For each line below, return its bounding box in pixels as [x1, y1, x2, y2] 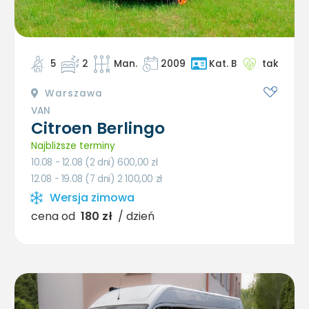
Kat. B [209, 57, 237, 71]
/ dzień [118, 208, 154, 225]
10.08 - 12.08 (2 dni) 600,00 [31, 156, 152, 170]
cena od [31, 208, 75, 225]
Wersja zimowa [50, 190, 134, 206]
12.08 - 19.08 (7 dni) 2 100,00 [31, 172, 156, 186]
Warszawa [41, 87, 103, 101]
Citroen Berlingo [31, 117, 165, 140]
